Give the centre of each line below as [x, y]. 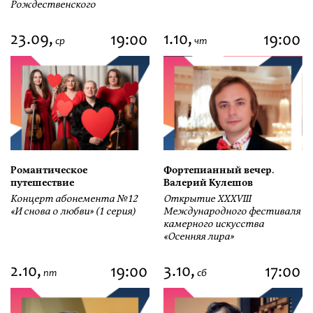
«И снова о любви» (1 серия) [73, 212]
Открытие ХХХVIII [207, 199]
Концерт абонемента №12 [74, 199]
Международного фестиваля [232, 212]
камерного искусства [214, 224]
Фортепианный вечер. [219, 170]
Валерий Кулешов [208, 183]
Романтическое [49, 170]
